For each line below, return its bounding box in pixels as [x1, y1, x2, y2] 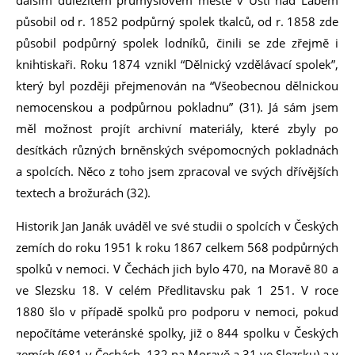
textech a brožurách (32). [16, 185, 154, 200]
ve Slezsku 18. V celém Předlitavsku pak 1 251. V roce [16, 282, 338, 298]
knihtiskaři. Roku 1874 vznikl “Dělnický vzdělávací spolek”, [16, 56, 338, 72]
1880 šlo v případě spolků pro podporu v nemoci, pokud [16, 303, 338, 319]
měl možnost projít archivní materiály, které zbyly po [16, 120, 338, 136]
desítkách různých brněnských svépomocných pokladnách [16, 142, 338, 158]
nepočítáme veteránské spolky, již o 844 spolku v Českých [16, 325, 338, 341]
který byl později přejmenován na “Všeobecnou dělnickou [16, 78, 338, 94]
